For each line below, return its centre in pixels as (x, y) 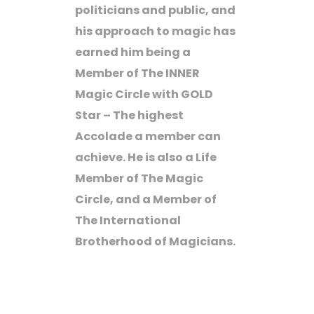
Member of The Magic (139, 179)
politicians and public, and (156, 11)
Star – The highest (130, 116)
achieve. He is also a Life (146, 158)
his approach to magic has (156, 32)
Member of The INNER (138, 74)
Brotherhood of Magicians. (157, 242)
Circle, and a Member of (146, 200)
